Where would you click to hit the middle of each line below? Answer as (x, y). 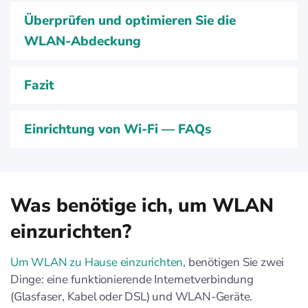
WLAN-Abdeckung (82, 41)
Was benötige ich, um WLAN (142, 206)
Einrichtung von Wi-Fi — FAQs (118, 129)
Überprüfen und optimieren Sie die (130, 21)
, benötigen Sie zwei (234, 262)
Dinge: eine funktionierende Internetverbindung (132, 279)
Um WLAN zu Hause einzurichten (97, 262)
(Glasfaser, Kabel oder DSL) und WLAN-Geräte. (132, 297)
